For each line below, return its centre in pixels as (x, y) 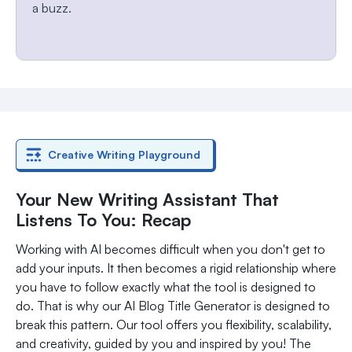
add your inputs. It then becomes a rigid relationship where (176, 268)
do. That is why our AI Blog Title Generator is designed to (173, 306)
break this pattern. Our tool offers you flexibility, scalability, (174, 325)
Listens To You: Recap (103, 220)
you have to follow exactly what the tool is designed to (166, 287)
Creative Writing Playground (124, 155)
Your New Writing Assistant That (147, 200)
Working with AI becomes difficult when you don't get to (170, 249)
